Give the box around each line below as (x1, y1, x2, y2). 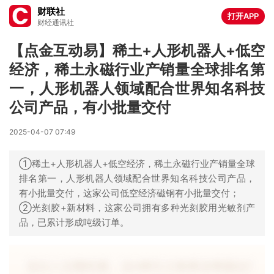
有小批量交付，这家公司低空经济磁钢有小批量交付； (19, 187, 239, 199)
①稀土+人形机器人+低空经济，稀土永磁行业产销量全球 (19, 158, 255, 169)
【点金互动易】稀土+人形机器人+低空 (9, 42, 265, 59)
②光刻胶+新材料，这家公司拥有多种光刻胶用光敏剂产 (19, 202, 255, 213)
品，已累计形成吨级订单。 (19, 217, 129, 228)
